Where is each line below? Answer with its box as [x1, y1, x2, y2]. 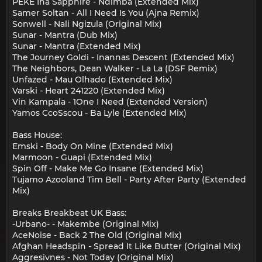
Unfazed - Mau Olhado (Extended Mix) [12, 74, 173, 85]
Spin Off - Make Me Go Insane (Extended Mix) [12, 163, 204, 174]
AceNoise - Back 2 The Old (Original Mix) [12, 230, 182, 241]
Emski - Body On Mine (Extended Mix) [12, 141, 173, 152]
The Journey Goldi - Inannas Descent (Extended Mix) [12, 52, 235, 63]
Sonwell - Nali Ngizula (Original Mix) [12, 19, 162, 30]
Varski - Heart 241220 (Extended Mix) [12, 85, 165, 96]
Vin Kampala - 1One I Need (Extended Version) [12, 96, 208, 108]
